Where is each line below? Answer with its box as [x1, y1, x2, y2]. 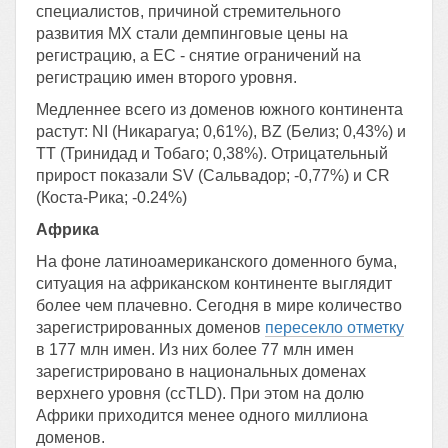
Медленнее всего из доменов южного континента [36, 101, 403, 118]
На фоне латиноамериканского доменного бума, [36, 253, 397, 270]
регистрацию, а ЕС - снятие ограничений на [36, 47, 361, 64]
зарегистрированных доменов [36, 319, 265, 336]
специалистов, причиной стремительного [36, 3, 341, 20]
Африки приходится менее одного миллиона [36, 407, 368, 424]
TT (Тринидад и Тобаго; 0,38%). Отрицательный [36, 145, 388, 162]
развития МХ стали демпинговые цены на [36, 25, 348, 42]
